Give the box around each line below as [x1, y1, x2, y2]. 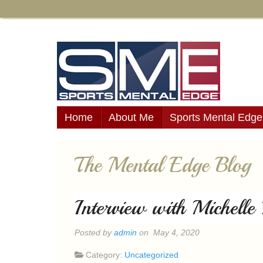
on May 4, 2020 [137, 228, 200, 237]
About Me [109, 112, 154, 123]
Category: [86, 250, 124, 259]
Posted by [75, 228, 114, 237]
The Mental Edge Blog [75, 152, 251, 178]
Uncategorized [124, 250, 178, 259]
